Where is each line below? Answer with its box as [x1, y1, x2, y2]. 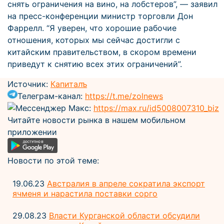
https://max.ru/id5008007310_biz [93, 103, 219, 113]
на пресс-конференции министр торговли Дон [7, 11, 193, 21]
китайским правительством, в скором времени [7, 47, 196, 57]
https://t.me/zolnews [85, 91, 163, 101]
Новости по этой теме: [7, 155, 99, 165]
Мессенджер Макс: [15, 103, 93, 113]
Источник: [7, 79, 50, 89]
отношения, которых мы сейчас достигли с [7, 35, 180, 45]
